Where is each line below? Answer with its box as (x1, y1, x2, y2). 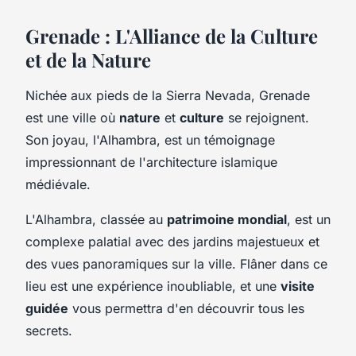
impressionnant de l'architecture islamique (25, 153, 277, 170)
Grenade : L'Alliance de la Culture (25, 22, 318, 48)
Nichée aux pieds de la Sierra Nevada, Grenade (25, 87, 310, 103)
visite (281, 277, 315, 294)
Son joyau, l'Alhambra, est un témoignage (25, 131, 275, 148)
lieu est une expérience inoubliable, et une (25, 277, 281, 294)
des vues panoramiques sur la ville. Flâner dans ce (25, 255, 327, 272)
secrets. (25, 322, 72, 339)
